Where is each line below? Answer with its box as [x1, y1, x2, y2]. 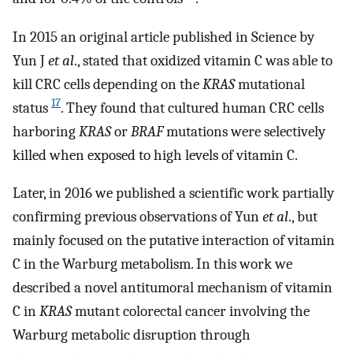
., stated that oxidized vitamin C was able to [74, 51, 333, 69]
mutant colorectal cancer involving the [72, 303, 310, 321]
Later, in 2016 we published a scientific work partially [13, 184, 334, 203]
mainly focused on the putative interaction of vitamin [13, 232, 335, 250]
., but [288, 208, 318, 226]
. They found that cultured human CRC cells [61, 98, 324, 117]
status [13, 98, 51, 117]
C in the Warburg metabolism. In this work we [13, 255, 292, 273]
